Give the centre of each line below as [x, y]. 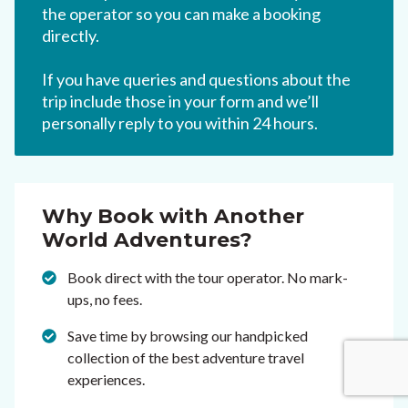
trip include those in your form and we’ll [180, 102]
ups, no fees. [105, 300]
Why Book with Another [173, 217]
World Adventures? [147, 240]
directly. [71, 36]
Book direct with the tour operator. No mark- [208, 278]
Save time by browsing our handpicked [188, 336]
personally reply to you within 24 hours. [180, 123]
